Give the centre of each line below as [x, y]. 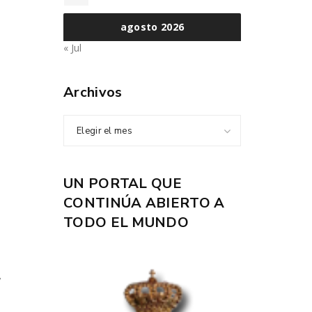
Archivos [93, 92]
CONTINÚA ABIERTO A [144, 203]
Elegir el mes [104, 131]
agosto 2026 [152, 27]
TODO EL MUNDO [126, 223]
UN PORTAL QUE [123, 184]
